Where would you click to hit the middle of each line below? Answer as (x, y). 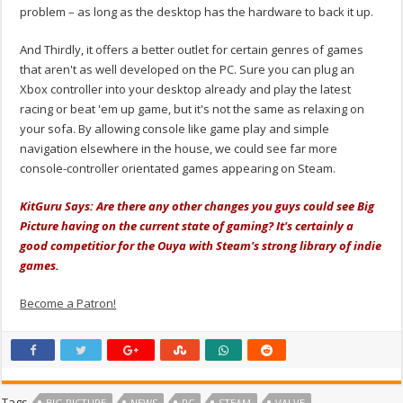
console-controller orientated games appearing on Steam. (178, 168)
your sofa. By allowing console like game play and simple (175, 128)
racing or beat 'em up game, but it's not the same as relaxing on (193, 108)
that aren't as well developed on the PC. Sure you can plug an (188, 69)
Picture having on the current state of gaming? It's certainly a (187, 225)
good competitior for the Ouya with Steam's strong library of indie (201, 245)
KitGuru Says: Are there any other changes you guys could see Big (197, 206)
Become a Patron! (68, 303)
